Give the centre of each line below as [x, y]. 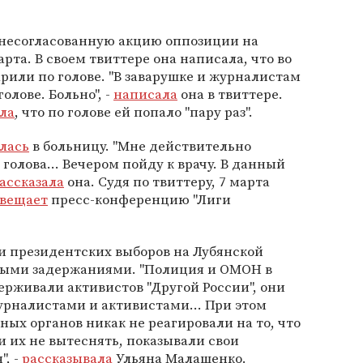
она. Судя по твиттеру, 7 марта [167, 181]
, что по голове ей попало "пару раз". [134, 112]
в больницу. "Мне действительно [140, 146]
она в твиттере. [230, 94]
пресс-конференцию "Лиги [139, 199]
